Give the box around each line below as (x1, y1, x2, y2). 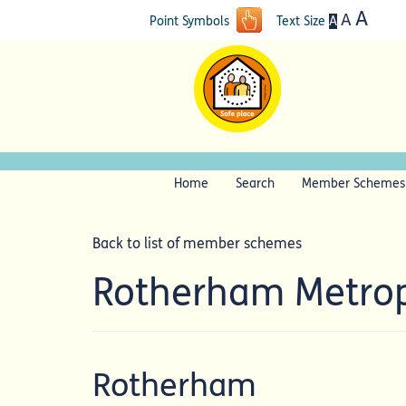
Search (236, 176, 275, 191)
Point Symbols (149, 14, 237, 29)
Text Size (265, 14, 329, 29)
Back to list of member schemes (92, 235, 302, 252)
